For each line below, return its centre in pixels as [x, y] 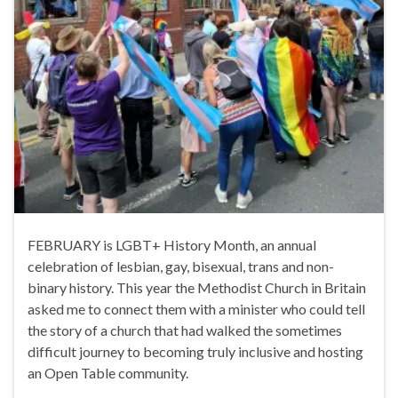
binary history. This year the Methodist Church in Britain [197, 288]
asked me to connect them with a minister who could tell [196, 309]
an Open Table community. [108, 373]
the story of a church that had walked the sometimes [185, 330]
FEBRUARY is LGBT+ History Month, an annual [172, 245]
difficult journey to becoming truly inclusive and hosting [195, 352]
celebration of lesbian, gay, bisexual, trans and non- [181, 267]
